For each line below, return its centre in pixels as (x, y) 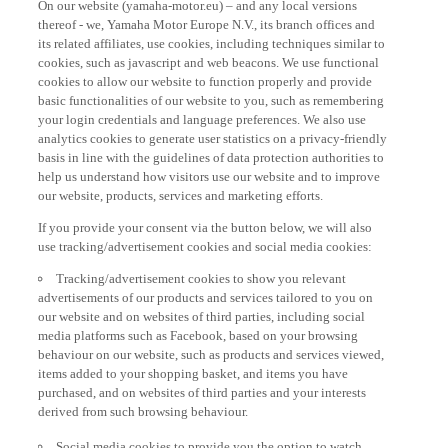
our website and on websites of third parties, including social (202, 308)
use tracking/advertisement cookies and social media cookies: (205, 238)
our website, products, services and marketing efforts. (181, 187)
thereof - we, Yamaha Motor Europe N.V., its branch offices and (207, 16)
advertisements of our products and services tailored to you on (206, 289)
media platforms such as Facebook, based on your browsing (198, 327)
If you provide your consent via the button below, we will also (205, 219)
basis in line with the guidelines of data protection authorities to (211, 149)
